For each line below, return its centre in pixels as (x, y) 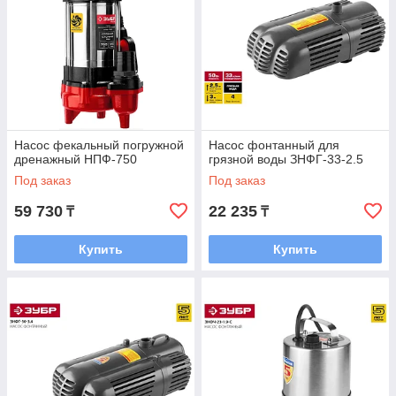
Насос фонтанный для (274, 145)
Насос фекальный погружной (99, 145)
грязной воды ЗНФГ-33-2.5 (286, 160)
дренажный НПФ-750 (76, 160)
